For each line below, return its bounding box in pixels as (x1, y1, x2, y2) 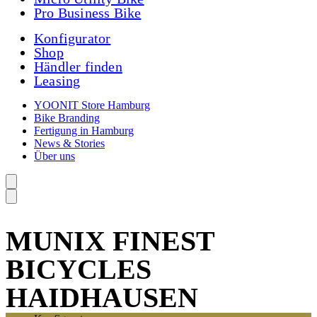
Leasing (34, 72, 81, 88)
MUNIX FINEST (6, 224, 214, 257)
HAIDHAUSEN (6, 281, 198, 313)
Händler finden (34, 58, 122, 74)
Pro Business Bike (34, 4, 142, 21)
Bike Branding (34, 111, 100, 124)
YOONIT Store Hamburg (34, 98, 150, 111)
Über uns (34, 149, 75, 162)
